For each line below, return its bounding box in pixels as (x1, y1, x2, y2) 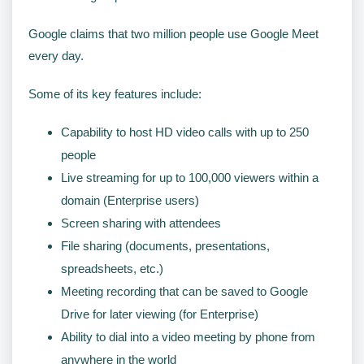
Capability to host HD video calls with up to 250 (61, 124, 309, 139)
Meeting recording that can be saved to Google (61, 284, 308, 298)
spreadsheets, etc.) (61, 261, 163, 275)
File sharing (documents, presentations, (61, 238, 270, 253)
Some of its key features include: (28, 86, 201, 101)
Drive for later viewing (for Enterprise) (61, 306, 258, 321)
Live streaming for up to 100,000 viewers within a (61, 170, 318, 184)
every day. (28, 48, 84, 63)
